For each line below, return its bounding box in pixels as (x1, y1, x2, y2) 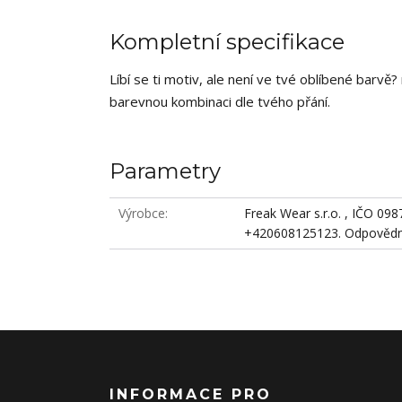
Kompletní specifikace (109, 29, 345, 56)
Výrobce (118, 205, 165, 223)
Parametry (109, 158, 221, 185)
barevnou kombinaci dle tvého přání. (109, 92, 330, 111)
